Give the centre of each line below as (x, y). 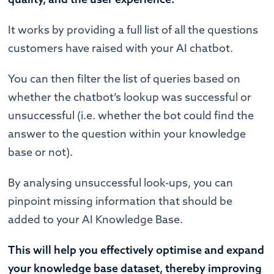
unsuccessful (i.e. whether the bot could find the (131, 115)
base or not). (41, 152)
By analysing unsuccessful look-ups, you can (121, 182)
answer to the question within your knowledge (127, 133)
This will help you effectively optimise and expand (136, 250)
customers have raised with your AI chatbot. (122, 48)
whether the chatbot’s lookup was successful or (130, 97)
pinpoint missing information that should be (120, 201)
